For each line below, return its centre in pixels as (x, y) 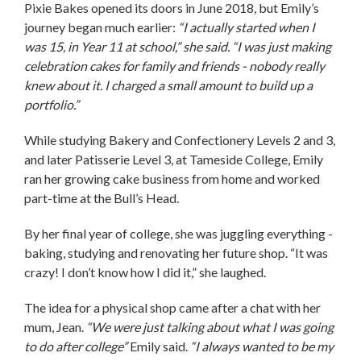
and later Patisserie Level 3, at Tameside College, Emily (174, 159)
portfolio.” (53, 104)
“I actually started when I (247, 27)
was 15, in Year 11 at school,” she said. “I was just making (178, 46)
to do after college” (77, 346)
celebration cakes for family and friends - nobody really (174, 65)
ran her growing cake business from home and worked (172, 178)
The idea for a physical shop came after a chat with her (172, 307)
